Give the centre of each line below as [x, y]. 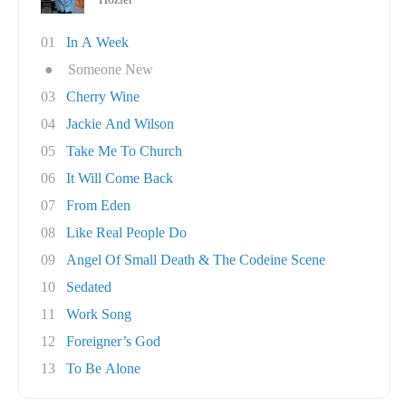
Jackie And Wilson [120, 124]
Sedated [89, 287]
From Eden [98, 205]
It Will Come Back [120, 178]
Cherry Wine [103, 97]
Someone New [111, 69]
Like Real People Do [126, 232]
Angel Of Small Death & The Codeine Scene [196, 260]
